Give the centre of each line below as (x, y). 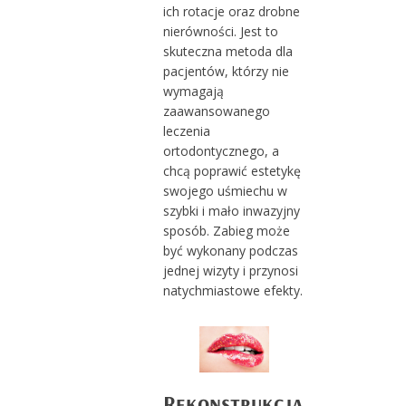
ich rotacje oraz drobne (231, 11)
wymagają (193, 91)
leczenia (186, 130)
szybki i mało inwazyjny (231, 210)
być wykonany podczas (230, 250)
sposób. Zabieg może (226, 230)
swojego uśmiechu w (225, 190)
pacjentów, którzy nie (226, 71)
